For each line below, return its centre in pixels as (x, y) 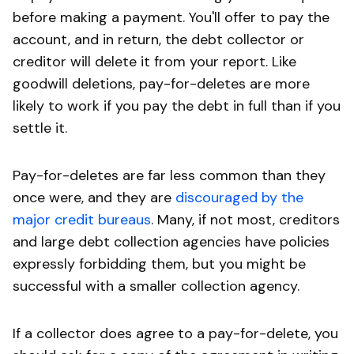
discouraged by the (239, 197)
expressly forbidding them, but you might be (159, 264)
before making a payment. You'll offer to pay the (171, 17)
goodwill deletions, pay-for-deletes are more (161, 83)
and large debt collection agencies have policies (171, 241)
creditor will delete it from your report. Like (154, 61)
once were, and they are (94, 197)
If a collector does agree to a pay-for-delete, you (175, 333)
